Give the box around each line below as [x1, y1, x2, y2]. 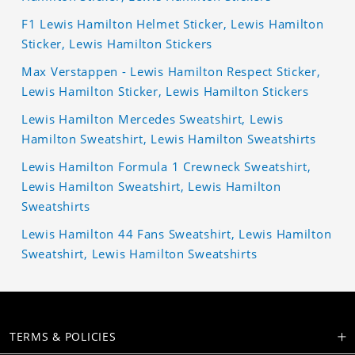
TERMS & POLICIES [10, 328, 116, 344]
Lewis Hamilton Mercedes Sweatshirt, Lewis [21, 110, 284, 127]
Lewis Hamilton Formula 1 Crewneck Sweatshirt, [21, 158, 311, 174]
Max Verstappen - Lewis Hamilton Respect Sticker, [21, 63, 321, 79]
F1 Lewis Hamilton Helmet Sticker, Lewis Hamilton [21, 15, 324, 32]
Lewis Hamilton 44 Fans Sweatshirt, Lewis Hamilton [21, 225, 332, 242]
